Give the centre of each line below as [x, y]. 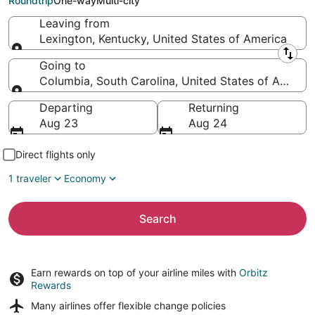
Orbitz [253, 272]
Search [157, 219]
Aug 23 [59, 123]
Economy [85, 178]
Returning [214, 108]
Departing [66, 108]
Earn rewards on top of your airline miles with [135, 272]
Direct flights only [56, 154]
